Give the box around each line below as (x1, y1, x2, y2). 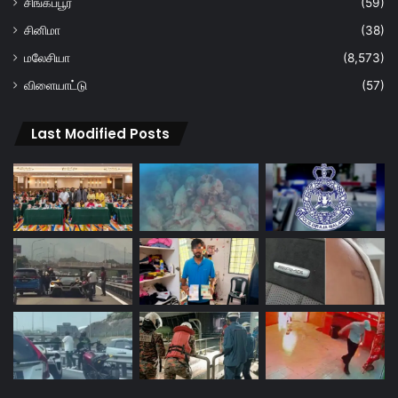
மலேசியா (24, 51, 70, 66)
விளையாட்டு (24, 78, 87, 93)
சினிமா (24, 23, 60, 38)
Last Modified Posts (31, 124, 170, 144)
